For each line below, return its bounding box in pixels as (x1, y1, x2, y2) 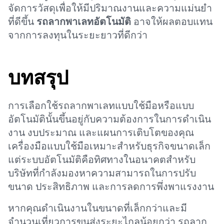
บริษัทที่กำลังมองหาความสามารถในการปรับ (7, 167, 196, 179)
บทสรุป (7, 65, 68, 89)
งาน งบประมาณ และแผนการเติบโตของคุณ (7, 126, 194, 139)
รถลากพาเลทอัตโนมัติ (36, 15, 131, 28)
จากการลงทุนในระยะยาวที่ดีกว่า (7, 29, 147, 41)
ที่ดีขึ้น (7, 15, 36, 28)
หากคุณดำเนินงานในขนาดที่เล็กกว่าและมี (7, 201, 187, 214)
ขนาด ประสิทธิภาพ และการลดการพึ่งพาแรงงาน (7, 180, 214, 193)
